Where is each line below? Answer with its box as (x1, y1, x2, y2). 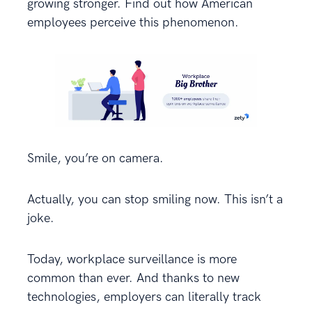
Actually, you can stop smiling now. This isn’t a (27, 192, 283, 207)
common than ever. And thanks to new (27, 270, 240, 286)
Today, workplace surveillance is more (27, 251, 237, 267)
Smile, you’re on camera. (27, 150, 164, 166)
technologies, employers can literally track (27, 289, 261, 304)
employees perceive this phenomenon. (27, 15, 239, 30)
